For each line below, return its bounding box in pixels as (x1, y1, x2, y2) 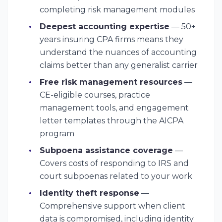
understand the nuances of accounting (40, 48, 197, 57)
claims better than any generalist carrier (40, 60, 198, 70)
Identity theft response (40, 188, 139, 198)
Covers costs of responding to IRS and (40, 159, 189, 168)
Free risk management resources (40, 77, 182, 87)
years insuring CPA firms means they (40, 35, 183, 44)
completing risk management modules (40, 5, 195, 14)
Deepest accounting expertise (40, 22, 169, 31)
